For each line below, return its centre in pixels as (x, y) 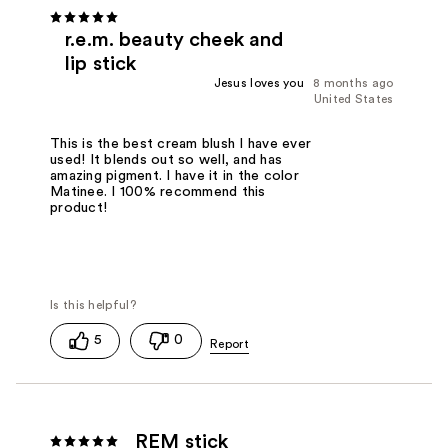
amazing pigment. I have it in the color (174, 176)
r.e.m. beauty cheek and (175, 40)
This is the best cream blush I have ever (181, 144)
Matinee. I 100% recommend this (158, 192)
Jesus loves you (259, 83)
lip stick (101, 64)
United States (353, 99)
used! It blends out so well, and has (166, 160)
